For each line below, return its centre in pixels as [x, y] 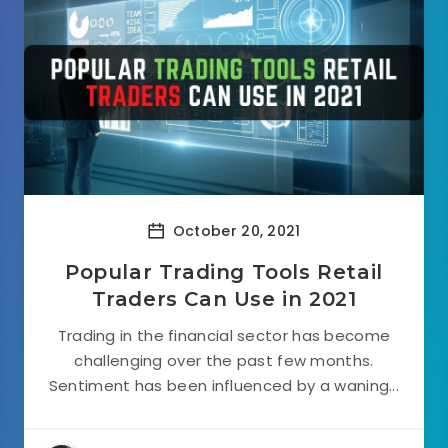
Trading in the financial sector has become [224, 335]
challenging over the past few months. [224, 360]
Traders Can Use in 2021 [224, 299]
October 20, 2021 [234, 230]
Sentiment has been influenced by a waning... [224, 385]
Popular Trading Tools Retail [224, 272]
